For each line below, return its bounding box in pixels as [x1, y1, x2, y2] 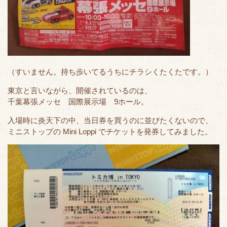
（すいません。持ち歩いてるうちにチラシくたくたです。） [8, 68, 213, 77]
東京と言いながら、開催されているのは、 [8, 86, 152, 95]
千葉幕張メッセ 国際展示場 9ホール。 [8, 97, 148, 106]
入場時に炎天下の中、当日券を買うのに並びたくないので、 [8, 116, 213, 125]
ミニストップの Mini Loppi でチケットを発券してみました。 [8, 127, 212, 136]
